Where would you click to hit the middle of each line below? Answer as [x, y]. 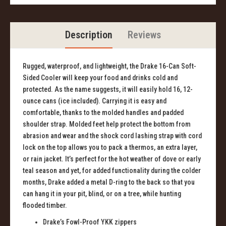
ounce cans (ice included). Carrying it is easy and [95, 101]
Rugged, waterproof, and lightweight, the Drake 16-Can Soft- [109, 66]
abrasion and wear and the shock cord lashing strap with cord [112, 136]
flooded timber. [45, 206]
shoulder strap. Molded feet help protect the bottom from [107, 124]
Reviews [144, 35]
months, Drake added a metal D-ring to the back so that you [109, 182]
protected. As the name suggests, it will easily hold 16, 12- [108, 90]
